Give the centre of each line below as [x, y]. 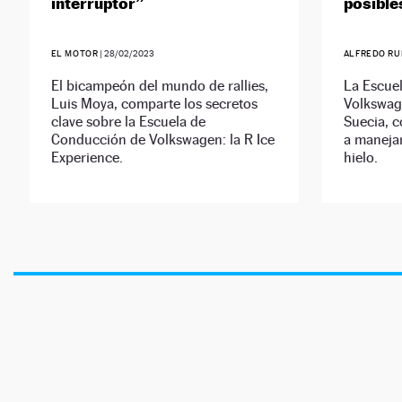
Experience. [87, 158]
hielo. [360, 158]
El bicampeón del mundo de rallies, [159, 86]
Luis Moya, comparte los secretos [154, 104]
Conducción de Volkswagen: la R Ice [162, 140]
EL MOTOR [74, 54]
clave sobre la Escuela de [128, 122]
